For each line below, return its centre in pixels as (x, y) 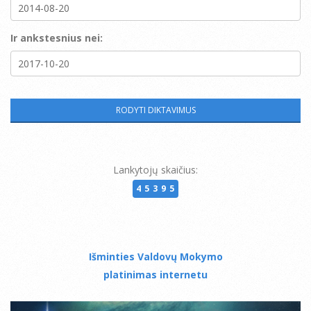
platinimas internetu (155, 274)
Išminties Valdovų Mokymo (155, 256)
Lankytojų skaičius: (155, 170)
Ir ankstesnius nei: (57, 38)
